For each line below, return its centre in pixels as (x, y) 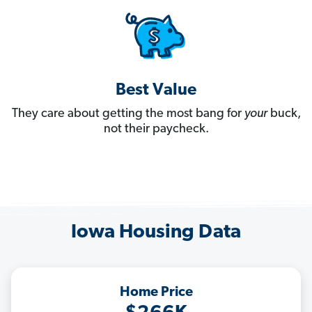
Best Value (156, 91)
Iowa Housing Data (156, 233)
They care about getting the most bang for (128, 114)
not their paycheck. (156, 130)
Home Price (156, 293)
